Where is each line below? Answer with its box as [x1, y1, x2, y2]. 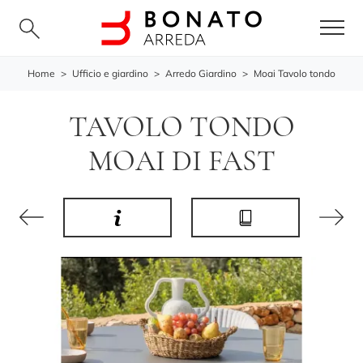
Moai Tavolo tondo [254, 67, 335, 79]
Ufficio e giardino [72, 67, 148, 79]
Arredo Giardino [165, 67, 237, 79]
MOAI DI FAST [88, 143, 275, 178]
